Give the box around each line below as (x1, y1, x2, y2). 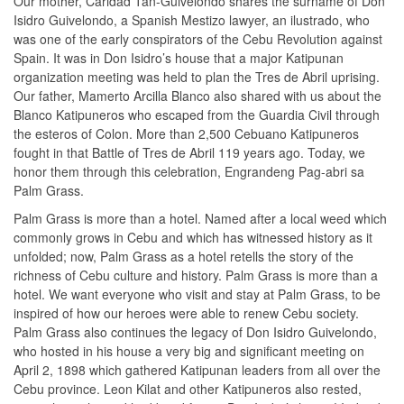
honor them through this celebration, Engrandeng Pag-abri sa (14, 162, 364, 180)
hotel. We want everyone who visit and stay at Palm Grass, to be (14, 285, 381, 303)
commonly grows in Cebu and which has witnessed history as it (14, 228, 372, 246)
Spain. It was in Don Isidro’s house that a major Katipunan (14, 49, 344, 67)
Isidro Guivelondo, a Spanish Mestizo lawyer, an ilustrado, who (14, 11, 370, 29)
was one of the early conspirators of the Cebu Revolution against (14, 30, 382, 48)
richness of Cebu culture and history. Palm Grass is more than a (14, 266, 378, 284)
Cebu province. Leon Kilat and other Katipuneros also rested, (14, 380, 362, 398)
